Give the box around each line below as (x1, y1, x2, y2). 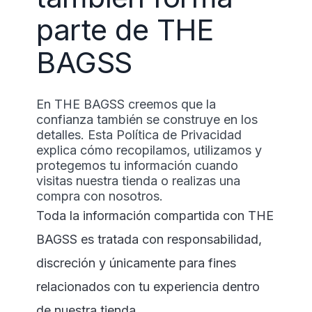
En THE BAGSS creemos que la (36, 97, 216, 111)
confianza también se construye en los (36, 112, 258, 127)
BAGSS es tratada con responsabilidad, (36, 232, 262, 247)
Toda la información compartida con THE (36, 208, 274, 223)
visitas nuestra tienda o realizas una (36, 173, 240, 188)
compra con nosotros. (36, 189, 163, 203)
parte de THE (36, 12, 213, 47)
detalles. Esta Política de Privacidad (36, 127, 242, 142)
